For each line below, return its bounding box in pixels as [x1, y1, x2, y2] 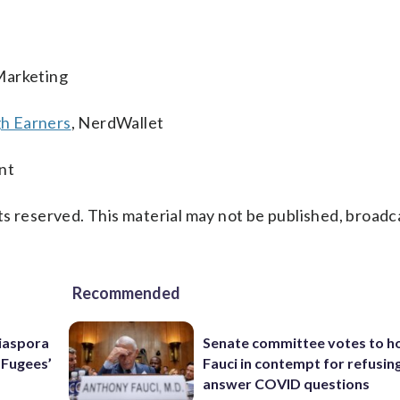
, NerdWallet [71, 112, 164, 132]
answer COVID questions [203, 375, 371, 393]
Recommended [72, 283, 180, 303]
